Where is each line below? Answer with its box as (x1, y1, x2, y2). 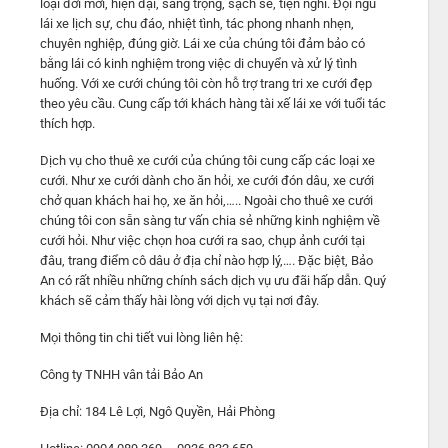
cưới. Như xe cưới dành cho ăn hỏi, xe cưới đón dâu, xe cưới (39, 172, 374, 188)
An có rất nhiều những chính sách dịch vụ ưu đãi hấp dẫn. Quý (39, 272, 386, 288)
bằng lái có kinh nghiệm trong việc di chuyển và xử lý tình (39, 56, 357, 72)
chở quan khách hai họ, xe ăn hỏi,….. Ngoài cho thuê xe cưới (39, 192, 373, 208)
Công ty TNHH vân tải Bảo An (39, 366, 203, 382)
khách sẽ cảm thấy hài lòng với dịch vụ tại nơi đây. (39, 292, 319, 308)
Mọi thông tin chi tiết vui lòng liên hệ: (39, 329, 243, 345)
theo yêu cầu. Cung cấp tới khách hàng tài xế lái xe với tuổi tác (39, 96, 386, 112)
